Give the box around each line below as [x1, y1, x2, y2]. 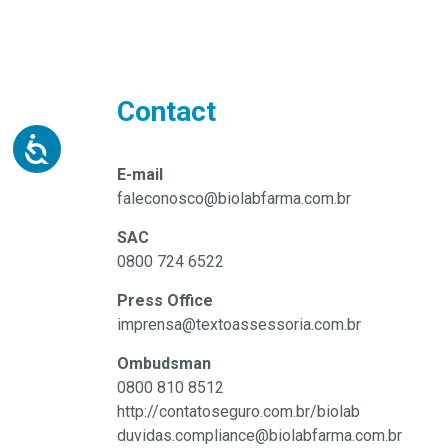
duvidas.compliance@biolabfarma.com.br [117, 426, 402, 446]
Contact [117, 95, 216, 129]
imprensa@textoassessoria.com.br [117, 315, 361, 335]
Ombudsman [117, 354, 211, 374]
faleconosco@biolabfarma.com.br [117, 189, 351, 209]
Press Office [117, 291, 213, 311]
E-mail [117, 165, 163, 185]
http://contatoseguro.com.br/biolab [117, 402, 360, 422]
